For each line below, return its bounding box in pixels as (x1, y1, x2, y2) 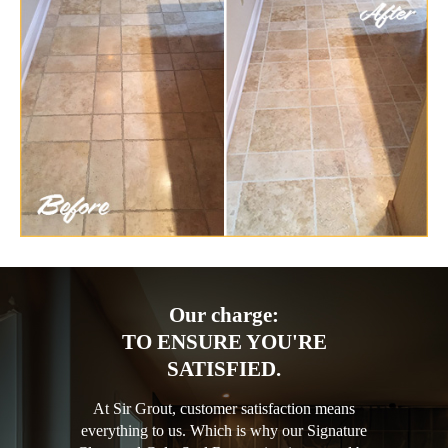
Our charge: (169, 302, 279, 327)
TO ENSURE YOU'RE (121, 329, 327, 354)
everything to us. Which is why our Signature (81, 421, 367, 439)
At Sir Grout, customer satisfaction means (93, 399, 355, 417)
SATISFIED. (167, 356, 281, 381)
